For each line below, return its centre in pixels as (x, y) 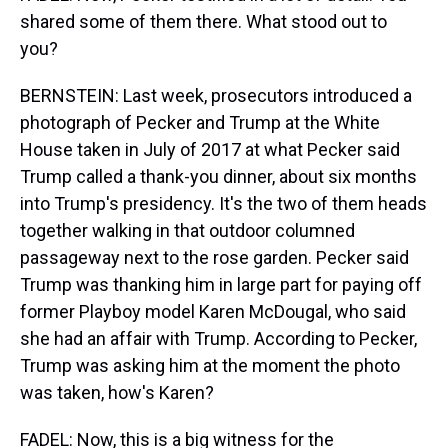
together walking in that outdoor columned (187, 230)
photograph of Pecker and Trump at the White (200, 122)
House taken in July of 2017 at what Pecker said (210, 149)
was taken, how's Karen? (117, 392)
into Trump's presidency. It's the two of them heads (223, 203)
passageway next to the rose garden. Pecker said (214, 257)
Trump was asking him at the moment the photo (210, 365)
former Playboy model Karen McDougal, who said (213, 311)
